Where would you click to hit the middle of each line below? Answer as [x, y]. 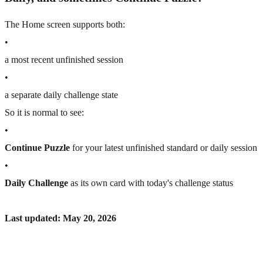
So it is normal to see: [44, 113]
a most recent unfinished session [64, 60]
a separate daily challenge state [61, 95]
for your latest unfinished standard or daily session [163, 148]
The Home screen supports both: [65, 25]
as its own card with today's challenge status [151, 183]
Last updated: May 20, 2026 [60, 218]
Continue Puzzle [37, 148]
